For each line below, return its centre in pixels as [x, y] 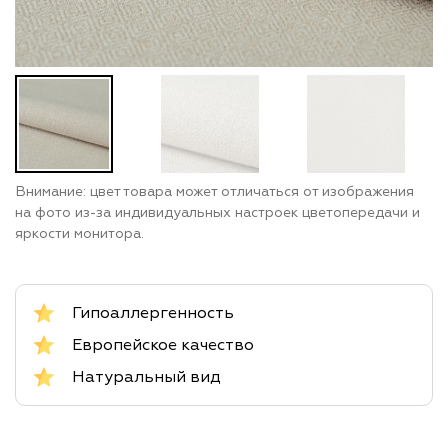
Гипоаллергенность [153, 312]
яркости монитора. [79, 234]
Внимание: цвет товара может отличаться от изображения [214, 192]
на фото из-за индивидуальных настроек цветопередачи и [217, 213]
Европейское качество [163, 344]
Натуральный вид [146, 376]
